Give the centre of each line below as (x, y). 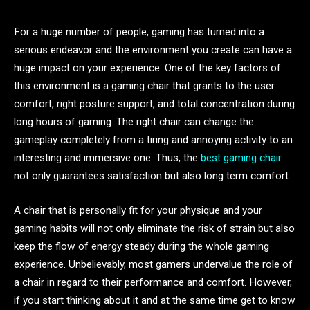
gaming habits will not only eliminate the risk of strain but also (154, 228)
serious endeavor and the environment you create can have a (153, 50)
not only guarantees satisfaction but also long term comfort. (152, 176)
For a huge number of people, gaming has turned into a (139, 32)
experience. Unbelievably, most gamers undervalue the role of (153, 264)
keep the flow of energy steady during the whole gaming (142, 246)
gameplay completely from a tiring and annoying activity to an (153, 140)
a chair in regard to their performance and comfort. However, (153, 282)
